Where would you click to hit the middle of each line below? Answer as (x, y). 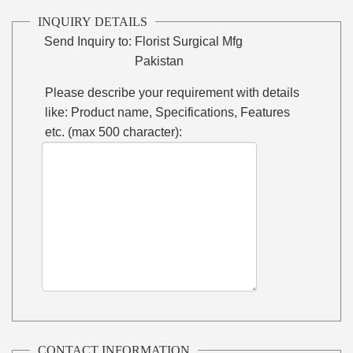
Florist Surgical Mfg (189, 41)
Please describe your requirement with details (173, 92)
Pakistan (160, 61)
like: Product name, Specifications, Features (168, 112)
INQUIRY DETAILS (93, 21)
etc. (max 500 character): (114, 132)
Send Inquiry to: (88, 41)
